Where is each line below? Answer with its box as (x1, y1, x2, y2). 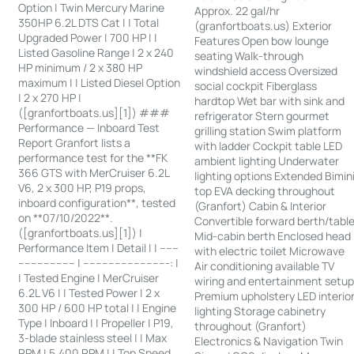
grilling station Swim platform (194, 123, 342, 139)
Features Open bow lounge (194, 33, 330, 49)
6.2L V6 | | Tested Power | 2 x (18, 285, 160, 301)
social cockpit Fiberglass (194, 78, 318, 94)
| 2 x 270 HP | (18, 90, 82, 106)
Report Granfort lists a (18, 135, 131, 151)
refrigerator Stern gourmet (194, 108, 330, 124)
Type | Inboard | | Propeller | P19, (18, 315, 175, 331)
